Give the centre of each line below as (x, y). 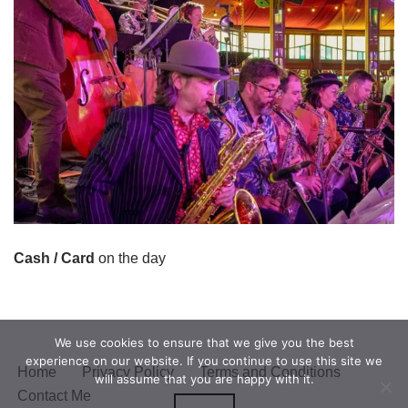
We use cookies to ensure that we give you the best (204, 342)
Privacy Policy (128, 372)
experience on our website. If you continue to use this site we (204, 361)
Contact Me (54, 396)
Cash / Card (56, 259)
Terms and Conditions (270, 372)
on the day (132, 259)
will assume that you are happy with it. (204, 379)
